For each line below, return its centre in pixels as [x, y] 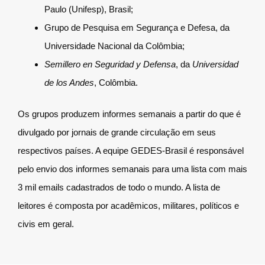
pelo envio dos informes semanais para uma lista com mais [132, 169]
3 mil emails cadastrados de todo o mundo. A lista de [119, 187]
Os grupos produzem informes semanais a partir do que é [129, 114]
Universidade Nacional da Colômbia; [114, 46]
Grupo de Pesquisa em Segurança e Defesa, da [137, 27]
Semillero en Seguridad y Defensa [110, 64]
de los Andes [69, 82]
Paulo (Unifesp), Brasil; [89, 9]
